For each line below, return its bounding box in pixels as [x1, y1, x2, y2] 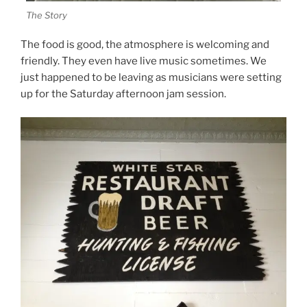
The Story [26, 10, 67, 21]
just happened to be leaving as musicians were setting [21, 71, 282, 84]
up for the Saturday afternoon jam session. [21, 87, 226, 100]
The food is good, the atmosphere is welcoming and [21, 38, 269, 51]
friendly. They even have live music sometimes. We [21, 54, 267, 67]
